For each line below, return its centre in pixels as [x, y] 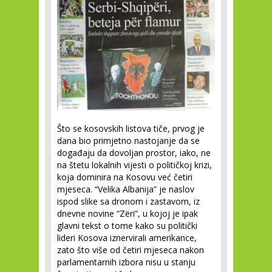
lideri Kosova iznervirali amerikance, [127, 237]
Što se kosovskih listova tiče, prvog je [131, 128]
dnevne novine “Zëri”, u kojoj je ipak [127, 213]
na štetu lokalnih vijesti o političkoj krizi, [134, 165]
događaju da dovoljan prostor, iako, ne [134, 152]
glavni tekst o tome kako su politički [127, 225]
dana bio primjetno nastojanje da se [128, 140]
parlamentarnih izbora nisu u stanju [126, 262]
